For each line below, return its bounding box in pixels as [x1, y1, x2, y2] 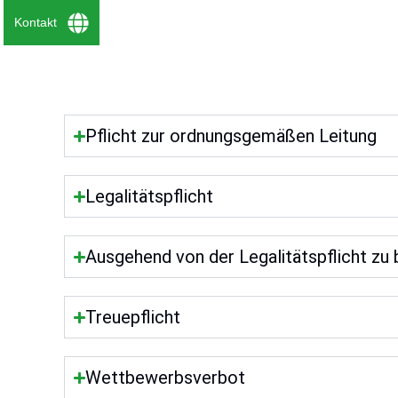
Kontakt [14, 15, 57, 29]
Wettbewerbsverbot [85, 367, 246, 388]
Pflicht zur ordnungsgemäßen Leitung [85, 125, 378, 147]
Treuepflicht [85, 306, 181, 328]
